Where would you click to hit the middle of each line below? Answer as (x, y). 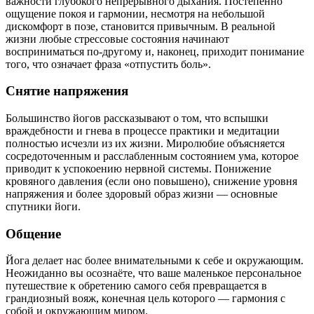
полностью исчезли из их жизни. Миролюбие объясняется (145, 143)
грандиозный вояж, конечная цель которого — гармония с (145, 299)
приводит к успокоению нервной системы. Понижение (138, 169)
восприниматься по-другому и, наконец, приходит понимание (155, 51)
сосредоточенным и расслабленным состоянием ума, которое (152, 156)
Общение (33, 233)
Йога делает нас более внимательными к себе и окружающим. (155, 261)
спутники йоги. (43, 206)
